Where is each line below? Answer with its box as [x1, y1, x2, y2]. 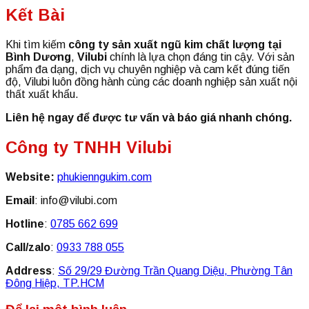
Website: [6, 170, 54, 183]
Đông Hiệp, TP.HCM [6, 277, 104, 289]
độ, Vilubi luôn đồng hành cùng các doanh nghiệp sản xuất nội [6, 75, 297, 88]
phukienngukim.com [57, 170, 152, 183]
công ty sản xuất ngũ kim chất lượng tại [68, 38, 281, 50]
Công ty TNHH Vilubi [6, 137, 172, 157]
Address [6, 264, 52, 277]
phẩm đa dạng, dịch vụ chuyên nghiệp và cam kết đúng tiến [6, 63, 290, 75]
